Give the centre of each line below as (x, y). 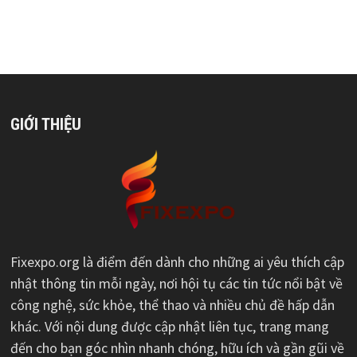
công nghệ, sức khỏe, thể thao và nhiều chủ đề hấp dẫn (172, 304)
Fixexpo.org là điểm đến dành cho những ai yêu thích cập (177, 261)
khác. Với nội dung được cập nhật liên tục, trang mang (169, 326)
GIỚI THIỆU (45, 124)
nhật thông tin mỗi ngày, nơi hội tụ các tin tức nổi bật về (176, 283)
